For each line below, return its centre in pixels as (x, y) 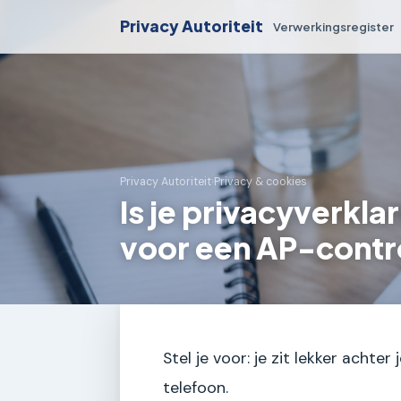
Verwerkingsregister (334, 26)
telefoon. (196, 388)
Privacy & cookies (260, 182)
